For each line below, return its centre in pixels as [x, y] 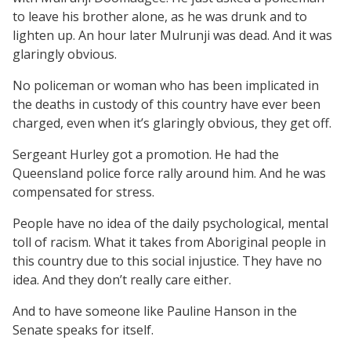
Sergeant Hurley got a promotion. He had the [146, 154]
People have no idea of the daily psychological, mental [170, 223]
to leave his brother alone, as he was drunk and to [160, 16]
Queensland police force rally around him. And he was [169, 173]
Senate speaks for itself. [83, 329]
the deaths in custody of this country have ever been [166, 104]
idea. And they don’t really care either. [122, 279]
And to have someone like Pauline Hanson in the [155, 311]
